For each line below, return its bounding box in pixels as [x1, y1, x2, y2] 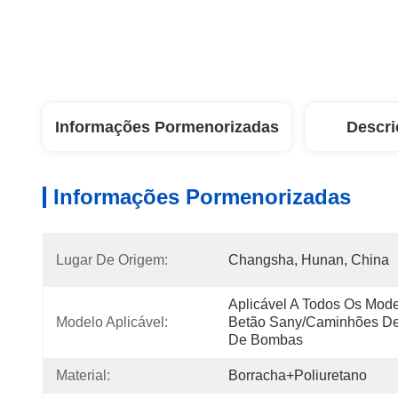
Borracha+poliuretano [228, 368, 367, 383]
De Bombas [228, 332, 303, 347]
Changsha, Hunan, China [228, 252, 389, 267]
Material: [56, 368, 110, 383]
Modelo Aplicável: [56, 314, 168, 330]
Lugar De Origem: [56, 252, 168, 267]
